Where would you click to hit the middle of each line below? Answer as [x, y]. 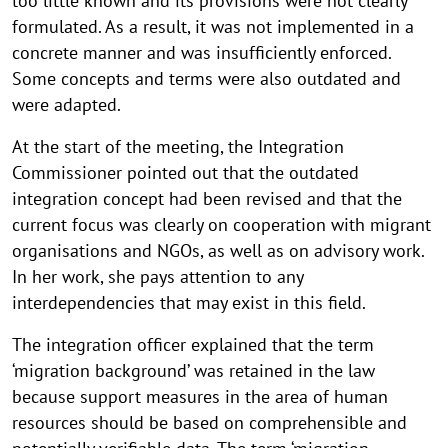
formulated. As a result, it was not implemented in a [213, 26]
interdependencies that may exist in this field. [189, 302]
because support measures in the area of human [200, 396]
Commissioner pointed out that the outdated [185, 172]
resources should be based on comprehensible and [209, 422]
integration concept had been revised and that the [207, 198]
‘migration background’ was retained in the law [193, 370]
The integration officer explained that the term [193, 344]
